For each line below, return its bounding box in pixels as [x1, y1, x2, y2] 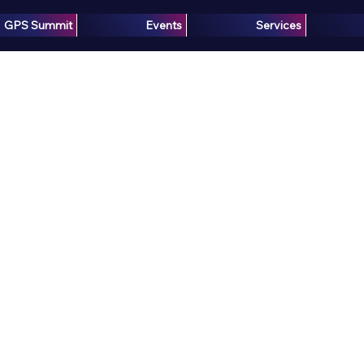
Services [255, 18, 301, 33]
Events [145, 18, 183, 33]
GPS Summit [4, 18, 73, 33]
